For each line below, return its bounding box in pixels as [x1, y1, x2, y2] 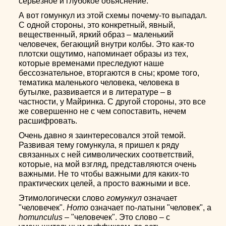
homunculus [19, 213, 63, 221]
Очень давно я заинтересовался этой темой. [19, 131, 186, 140]
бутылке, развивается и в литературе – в [19, 88, 172, 96]
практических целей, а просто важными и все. [19, 179, 191, 188]
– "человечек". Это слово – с [63, 213, 171, 221]
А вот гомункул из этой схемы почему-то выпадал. [19, 11, 207, 20]
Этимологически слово [19, 194, 107, 202]
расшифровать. [19, 117, 78, 125]
